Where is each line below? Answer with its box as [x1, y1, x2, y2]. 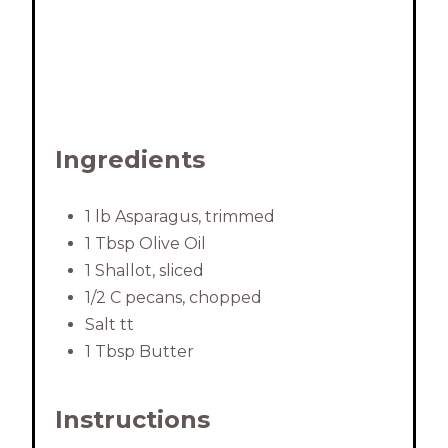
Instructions [55, 405, 210, 435]
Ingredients [55, 145, 205, 175]
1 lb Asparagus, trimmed [85, 207, 275, 227]
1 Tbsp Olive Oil [85, 234, 206, 254]
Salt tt [85, 315, 134, 335]
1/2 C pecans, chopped [85, 288, 262, 308]
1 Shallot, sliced [85, 261, 204, 281]
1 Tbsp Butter [85, 342, 194, 362]
